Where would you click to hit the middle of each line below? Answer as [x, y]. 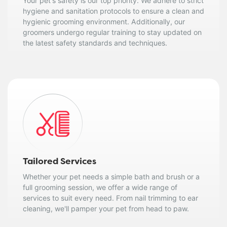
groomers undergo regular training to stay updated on [112, 32]
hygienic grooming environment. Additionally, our [104, 21]
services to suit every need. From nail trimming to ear [110, 198]
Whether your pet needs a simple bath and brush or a [111, 176]
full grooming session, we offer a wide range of [100, 187]
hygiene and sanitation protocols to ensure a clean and [113, 11]
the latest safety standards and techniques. [95, 43]
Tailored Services [60, 162]
